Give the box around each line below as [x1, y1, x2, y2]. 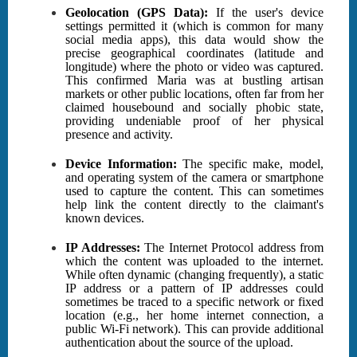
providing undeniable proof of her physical [65, 114, 324, 128]
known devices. [65, 211, 144, 226]
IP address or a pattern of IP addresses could [65, 281, 324, 296]
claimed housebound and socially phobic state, [65, 100, 324, 115]
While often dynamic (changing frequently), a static [65, 268, 324, 282]
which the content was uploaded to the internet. [65, 254, 324, 269]
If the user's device [208, 6, 324, 20]
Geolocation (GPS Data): [65, 6, 208, 20]
